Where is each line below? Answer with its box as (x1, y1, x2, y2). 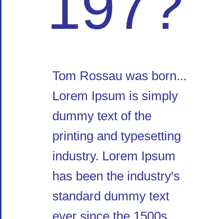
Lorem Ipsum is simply (52, 88, 178, 103)
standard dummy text (52, 189, 169, 203)
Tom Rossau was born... (52, 68, 187, 83)
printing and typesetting (52, 129, 181, 143)
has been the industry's (52, 169, 180, 183)
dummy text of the (52, 109, 152, 123)
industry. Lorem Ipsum (52, 149, 175, 163)
